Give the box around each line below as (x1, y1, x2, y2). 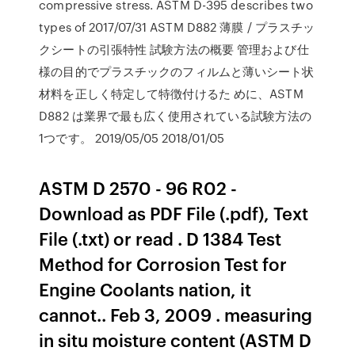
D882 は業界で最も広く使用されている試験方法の (39, 107, 311, 124)
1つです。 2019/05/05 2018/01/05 (39, 129, 224, 147)
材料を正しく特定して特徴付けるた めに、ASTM (39, 85, 303, 102)
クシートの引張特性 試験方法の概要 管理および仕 (39, 40, 309, 58)
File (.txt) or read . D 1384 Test (39, 226, 282, 250)
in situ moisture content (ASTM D (39, 327, 312, 352)
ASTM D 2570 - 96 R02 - (39, 175, 238, 200)
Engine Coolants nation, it (39, 277, 252, 301)
